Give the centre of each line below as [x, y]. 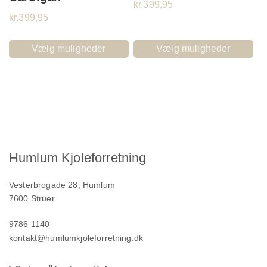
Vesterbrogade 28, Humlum [62, 185]
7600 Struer [32, 199]
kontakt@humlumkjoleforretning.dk [76, 238]
